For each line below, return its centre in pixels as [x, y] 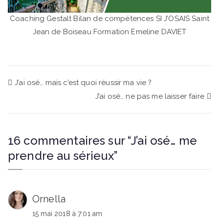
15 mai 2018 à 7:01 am [67, 214]
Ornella [49, 199]
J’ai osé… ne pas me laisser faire [150, 96]
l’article [34, 127]
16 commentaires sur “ [69, 141]
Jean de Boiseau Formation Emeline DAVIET [109, 32]
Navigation [47, 86]
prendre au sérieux [61, 156]
